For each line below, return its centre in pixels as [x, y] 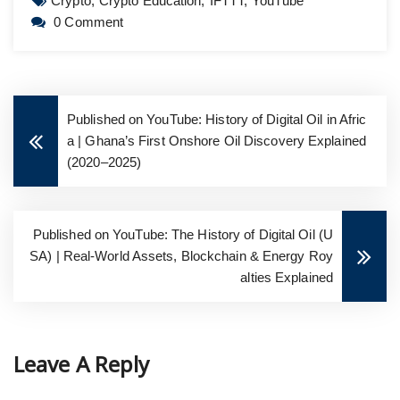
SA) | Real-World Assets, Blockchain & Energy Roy [181, 255]
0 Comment [89, 21]
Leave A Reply [82, 363]
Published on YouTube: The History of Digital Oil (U [183, 234]
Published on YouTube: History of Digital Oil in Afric [217, 119]
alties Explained [287, 277]
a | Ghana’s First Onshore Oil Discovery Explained [217, 140]
